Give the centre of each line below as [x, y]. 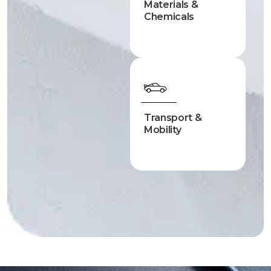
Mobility [163, 130]
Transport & [173, 118]
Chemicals [169, 17]
